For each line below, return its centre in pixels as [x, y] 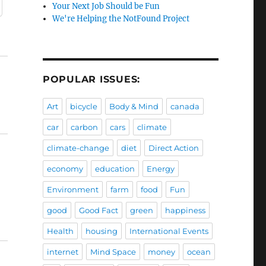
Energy [160, 169]
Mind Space [113, 252]
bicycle [83, 107]
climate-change [78, 148]
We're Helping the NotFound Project [121, 19]
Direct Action [173, 148]
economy [65, 169]
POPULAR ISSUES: [91, 80]
